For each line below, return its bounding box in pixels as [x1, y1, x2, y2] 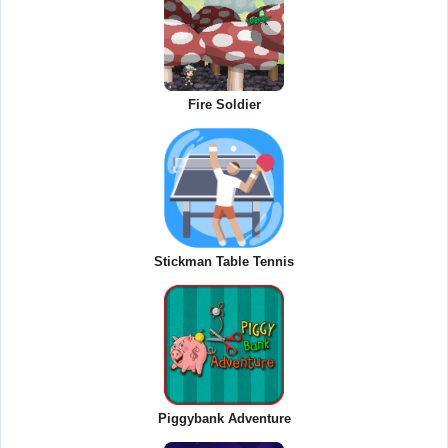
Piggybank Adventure [157, 410, 291, 426]
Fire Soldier [187, 96, 261, 112]
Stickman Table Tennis [154, 253, 294, 269]
